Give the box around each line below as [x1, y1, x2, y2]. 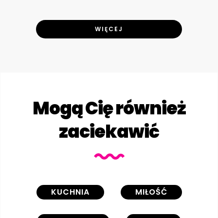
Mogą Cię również [32, 95, 186, 121]
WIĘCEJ [95, 24, 123, 33]
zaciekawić [59, 119, 159, 144]
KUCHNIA [51, 186, 90, 198]
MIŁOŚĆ [135, 186, 167, 198]
